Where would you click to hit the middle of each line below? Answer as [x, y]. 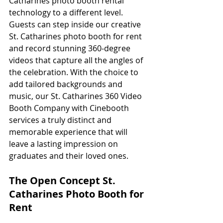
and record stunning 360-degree [71, 48]
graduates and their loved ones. [69, 156]
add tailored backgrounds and [67, 84]
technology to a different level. [67, 12]
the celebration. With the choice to [75, 72]
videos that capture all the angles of [77, 60]
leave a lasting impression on [64, 144]
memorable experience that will [69, 132]
